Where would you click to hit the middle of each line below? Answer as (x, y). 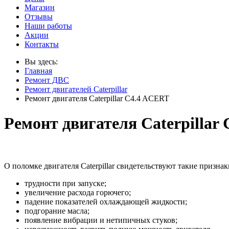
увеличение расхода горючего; (78, 192)
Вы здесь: (43, 62)
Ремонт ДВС (47, 80)
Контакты (42, 44)
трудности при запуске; (65, 183)
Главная (38, 71)
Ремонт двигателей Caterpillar (76, 89)
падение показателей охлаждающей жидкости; (106, 201)
